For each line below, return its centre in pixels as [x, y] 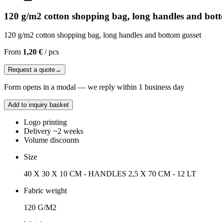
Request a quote [31, 70]
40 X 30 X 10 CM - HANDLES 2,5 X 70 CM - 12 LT [110, 174]
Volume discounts [52, 140]
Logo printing [45, 122]
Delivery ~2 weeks [54, 131]
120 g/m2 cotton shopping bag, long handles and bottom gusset [103, 35]
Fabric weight [45, 191]
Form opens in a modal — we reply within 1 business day [94, 87]
